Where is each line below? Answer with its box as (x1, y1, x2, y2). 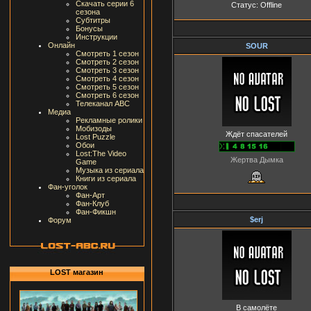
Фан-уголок (47, 183, 87, 191)
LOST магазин (50, 268, 103, 276)
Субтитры (75, 16, 110, 24)
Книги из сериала (75, 174, 136, 183)
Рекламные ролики (75, 116, 142, 124)
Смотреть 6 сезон (75, 91, 139, 99)
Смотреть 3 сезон (75, 66, 139, 74)
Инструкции (75, 33, 117, 41)
